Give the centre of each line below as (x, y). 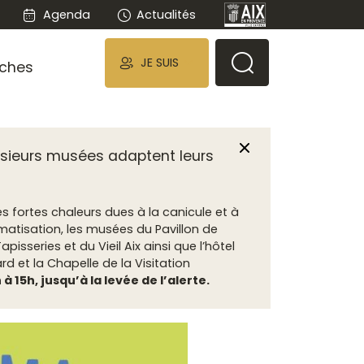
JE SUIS (159, 63)
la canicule (181, 212)
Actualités (166, 14)
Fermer (270, 146)
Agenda (66, 14)
